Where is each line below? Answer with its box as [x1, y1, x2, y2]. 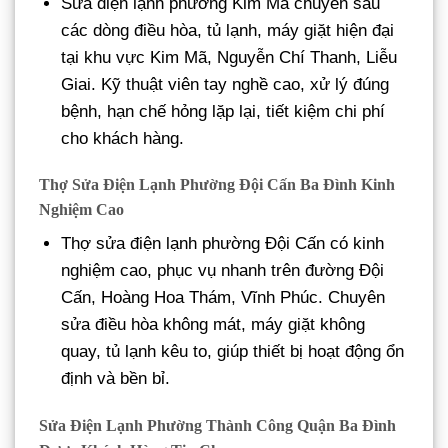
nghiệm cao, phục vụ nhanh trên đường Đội [61, 261, 385, 281]
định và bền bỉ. [61, 369, 171, 389]
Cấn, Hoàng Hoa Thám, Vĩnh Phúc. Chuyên [61, 288, 386, 308]
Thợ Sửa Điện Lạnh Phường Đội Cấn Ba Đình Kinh [39, 176, 395, 194]
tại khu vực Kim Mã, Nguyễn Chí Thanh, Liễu [61, 47, 398, 67]
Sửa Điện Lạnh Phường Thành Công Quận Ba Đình [39, 417, 396, 435]
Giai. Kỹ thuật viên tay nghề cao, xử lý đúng [61, 74, 390, 94]
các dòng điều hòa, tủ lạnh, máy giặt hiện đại [61, 20, 395, 40]
